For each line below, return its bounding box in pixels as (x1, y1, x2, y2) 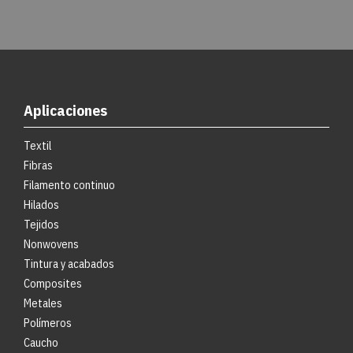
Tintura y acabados (24, 256, 114, 272)
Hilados (24, 197, 59, 213)
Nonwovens (24, 236, 79, 252)
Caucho (24, 335, 58, 351)
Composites (24, 276, 82, 292)
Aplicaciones (24, 100, 107, 121)
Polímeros (24, 315, 72, 331)
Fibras (24, 158, 53, 173)
